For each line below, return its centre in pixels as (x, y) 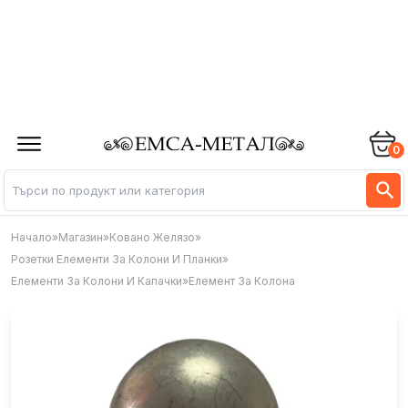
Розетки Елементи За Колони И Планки (117, 260)
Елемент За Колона (242, 281)
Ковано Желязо (152, 238)
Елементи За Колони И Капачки (97, 281)
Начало (31, 238)
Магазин (81, 238)
